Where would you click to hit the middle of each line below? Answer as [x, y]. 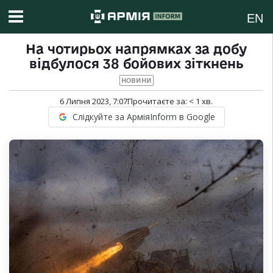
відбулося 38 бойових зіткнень [136, 64]
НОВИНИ [136, 81]
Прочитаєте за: [158, 101]
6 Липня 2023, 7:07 [94, 101]
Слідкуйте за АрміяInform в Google [144, 117]
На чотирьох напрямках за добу [136, 49]
